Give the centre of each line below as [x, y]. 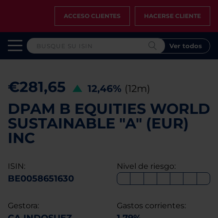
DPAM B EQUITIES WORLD [109, 109]
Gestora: [23, 206]
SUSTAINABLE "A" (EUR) [98, 123]
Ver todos [186, 45]
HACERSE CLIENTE [173, 16]
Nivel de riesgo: [146, 166]
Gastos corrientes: [151, 206]
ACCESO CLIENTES [92, 16]
